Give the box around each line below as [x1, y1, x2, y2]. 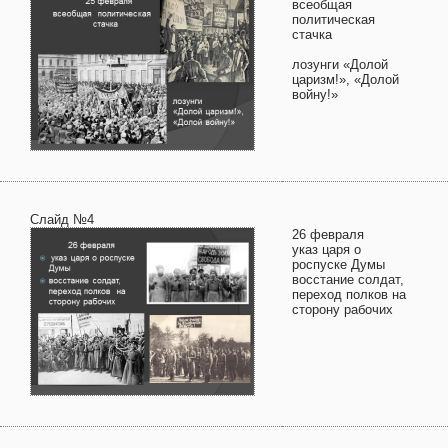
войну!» [292, 87, 338, 102]
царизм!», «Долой [292, 72, 399, 87]
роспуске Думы [292, 257, 385, 272]
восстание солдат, [292, 272, 404, 287]
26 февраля [292, 227, 364, 242]
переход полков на [292, 287, 406, 302]
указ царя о [292, 242, 361, 257]
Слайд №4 [30, 212, 94, 227]
